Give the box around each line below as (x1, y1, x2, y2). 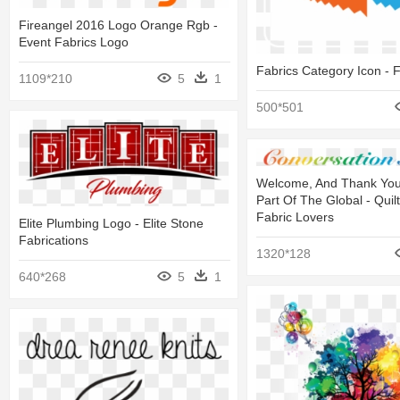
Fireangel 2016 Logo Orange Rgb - (19, 18, 218, 33)
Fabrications (19, 233, 88, 248)
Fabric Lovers (256, 209, 334, 224)
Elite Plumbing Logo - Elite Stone (19, 216, 204, 231)
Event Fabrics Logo (19, 35, 129, 50)
